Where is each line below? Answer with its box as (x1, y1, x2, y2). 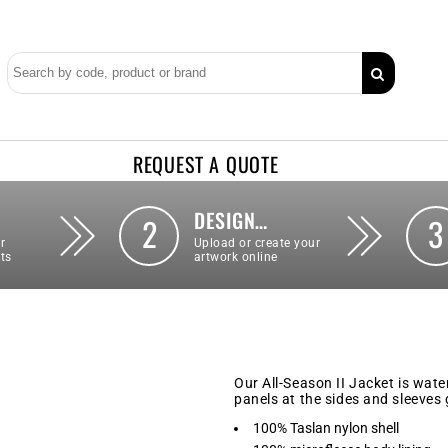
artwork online (194, 250, 278, 264)
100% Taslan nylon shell (253, 420, 399, 436)
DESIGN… (194, 205, 268, 235)
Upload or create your (194, 236, 321, 250)
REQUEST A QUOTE (132, 149, 279, 180)
